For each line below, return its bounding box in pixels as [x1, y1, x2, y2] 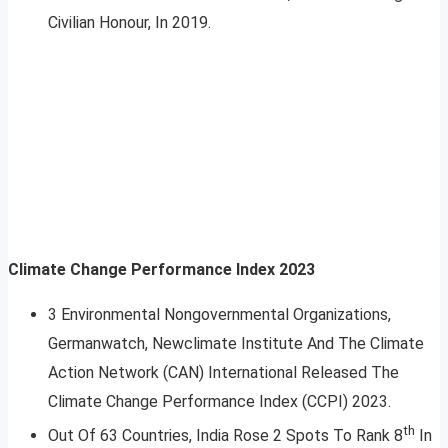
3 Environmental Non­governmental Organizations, [48, 305, 395, 325]
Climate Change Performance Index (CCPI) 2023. [48, 392, 395, 412]
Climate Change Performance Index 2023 [8, 260, 315, 280]
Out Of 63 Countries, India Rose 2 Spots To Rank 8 [48, 426, 403, 446]
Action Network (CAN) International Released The [48, 363, 399, 383]
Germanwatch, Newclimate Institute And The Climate [48, 334, 424, 354]
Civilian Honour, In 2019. [48, 13, 211, 33]
